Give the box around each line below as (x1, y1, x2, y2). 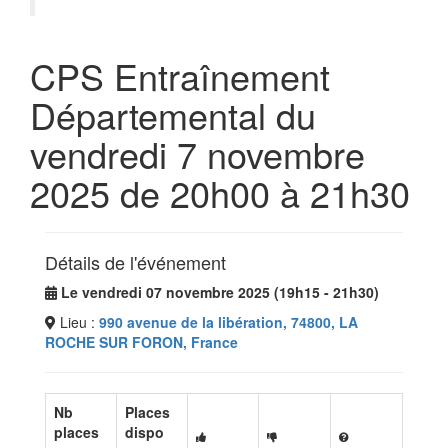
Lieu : (56, 312, 99, 332)
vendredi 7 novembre (30, 128, 365, 179)
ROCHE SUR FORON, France (45, 332, 238, 352)
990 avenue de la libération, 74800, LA (99, 312, 358, 332)
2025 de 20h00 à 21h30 (30, 167, 410, 218)
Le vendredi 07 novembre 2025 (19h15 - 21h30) (61, 282, 379, 302)
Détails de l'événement (45, 249, 226, 275)
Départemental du (30, 89, 316, 140)
